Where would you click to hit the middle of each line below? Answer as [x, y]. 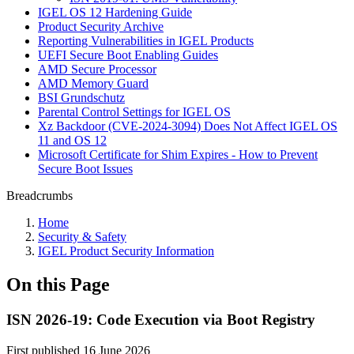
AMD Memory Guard [93, 83]
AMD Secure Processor [97, 69]
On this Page [58, 284]
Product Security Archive [101, 26]
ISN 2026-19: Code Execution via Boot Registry [161, 319]
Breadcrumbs [40, 196]
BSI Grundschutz [81, 98]
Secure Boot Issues [85, 169]
